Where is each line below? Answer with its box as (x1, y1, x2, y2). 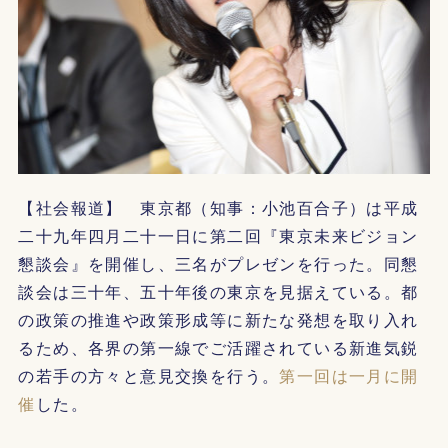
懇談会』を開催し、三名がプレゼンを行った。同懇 (18, 252, 419, 276)
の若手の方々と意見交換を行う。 (18, 364, 280, 388)
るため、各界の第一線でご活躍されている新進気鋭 (18, 336, 419, 360)
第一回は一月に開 (279, 364, 419, 388)
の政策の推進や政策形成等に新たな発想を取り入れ (18, 308, 419, 332)
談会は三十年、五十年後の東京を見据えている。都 (18, 280, 419, 304)
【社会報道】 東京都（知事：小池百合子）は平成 (18, 196, 419, 220)
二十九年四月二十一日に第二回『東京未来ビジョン (18, 224, 419, 248)
